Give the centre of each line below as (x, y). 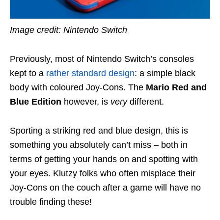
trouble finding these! (52, 202)
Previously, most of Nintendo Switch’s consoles (102, 59)
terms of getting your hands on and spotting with (104, 159)
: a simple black (165, 73)
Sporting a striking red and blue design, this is (99, 131)
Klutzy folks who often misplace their (124, 174)
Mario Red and (175, 88)
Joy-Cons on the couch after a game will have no (105, 188)
